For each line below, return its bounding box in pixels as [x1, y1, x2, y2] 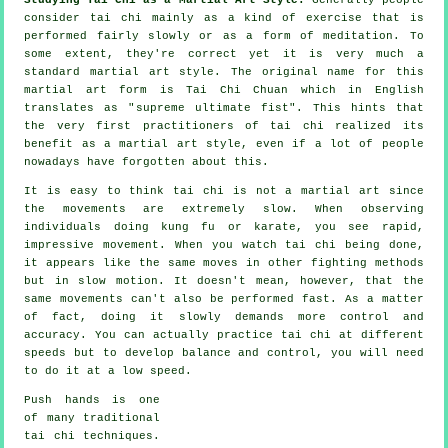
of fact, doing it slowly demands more [24, 310, 340, 323]
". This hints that [288, 101, 424, 114]
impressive [24, 238, 104, 251]
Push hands [24, 393, 100, 406]
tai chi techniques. [24, 429, 160, 442]
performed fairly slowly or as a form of [24, 29, 324, 42]
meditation [323, 29, 394, 42]
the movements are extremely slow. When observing [24, 202, 424, 215]
